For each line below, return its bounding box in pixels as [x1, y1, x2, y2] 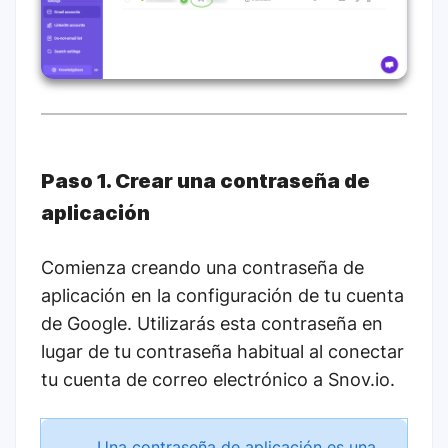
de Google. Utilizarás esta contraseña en [41, 313, 383, 335]
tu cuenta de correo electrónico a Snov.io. [41, 369, 395, 391]
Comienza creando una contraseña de [41, 257, 364, 279]
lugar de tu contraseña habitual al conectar [41, 341, 404, 363]
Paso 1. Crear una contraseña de [41, 169, 370, 194]
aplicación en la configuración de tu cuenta [41, 285, 404, 307]
